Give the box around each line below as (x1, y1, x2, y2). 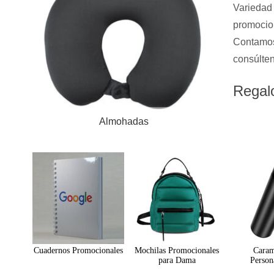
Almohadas (98, 116, 149, 127)
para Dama (158, 256, 196, 265)
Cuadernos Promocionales (34, 246, 123, 255)
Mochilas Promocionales (135, 246, 219, 255)
